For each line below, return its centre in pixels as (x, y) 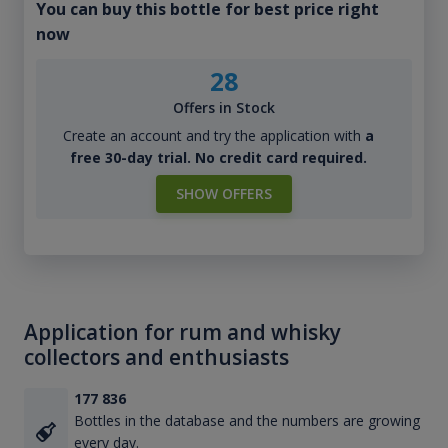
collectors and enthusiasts (156, 357)
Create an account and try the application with (213, 136)
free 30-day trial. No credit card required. (218, 158)
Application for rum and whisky (182, 332)
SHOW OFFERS (224, 194)
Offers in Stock (224, 108)
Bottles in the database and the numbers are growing (246, 421)
